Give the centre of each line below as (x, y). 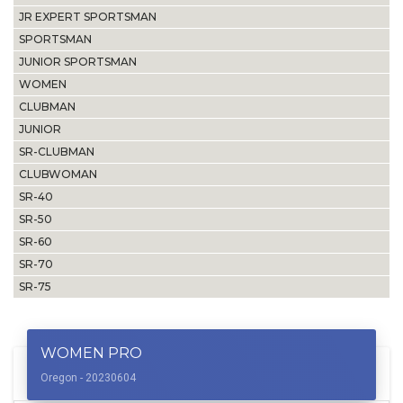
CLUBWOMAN (58, 174)
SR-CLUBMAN (57, 152)
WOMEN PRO (91, 353)
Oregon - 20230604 (88, 378)
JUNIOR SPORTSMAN (78, 62)
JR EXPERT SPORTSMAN (88, 17)
